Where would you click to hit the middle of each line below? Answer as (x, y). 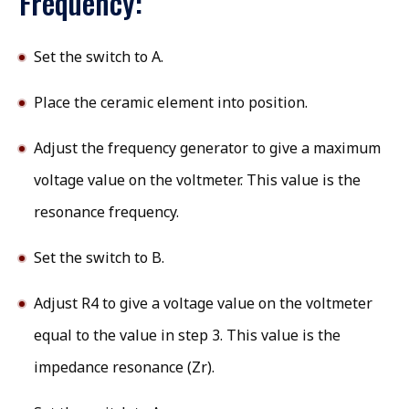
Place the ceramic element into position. (171, 103)
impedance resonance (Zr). (124, 367)
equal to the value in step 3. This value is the (187, 336)
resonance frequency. (106, 212)
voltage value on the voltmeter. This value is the (197, 180)
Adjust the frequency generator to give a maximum (207, 148)
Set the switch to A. (99, 57)
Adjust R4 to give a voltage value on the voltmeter (203, 304)
